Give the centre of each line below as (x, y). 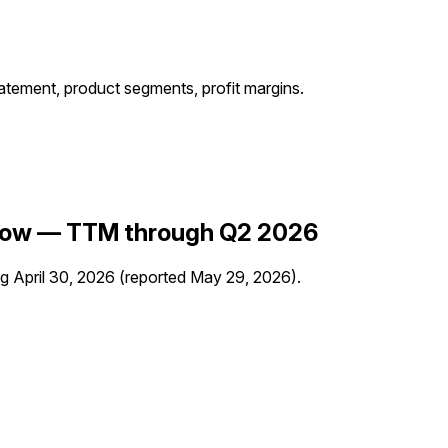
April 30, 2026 (64, 276)
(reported (152, 276)
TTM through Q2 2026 (192, 232)
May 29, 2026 (240, 276)
